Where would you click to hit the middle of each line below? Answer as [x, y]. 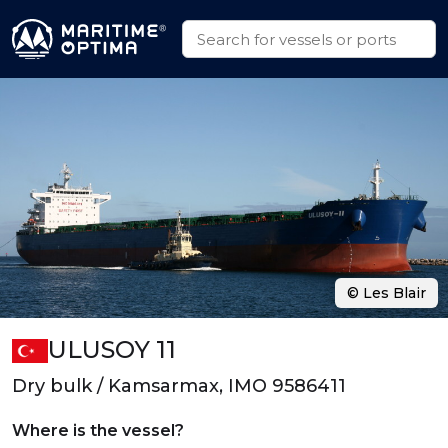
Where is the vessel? [98, 430]
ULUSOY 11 [111, 349]
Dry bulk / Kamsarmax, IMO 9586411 [179, 386]
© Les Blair [386, 293]
